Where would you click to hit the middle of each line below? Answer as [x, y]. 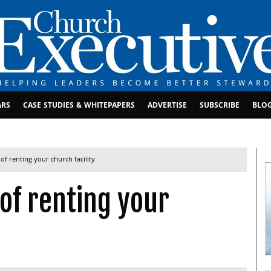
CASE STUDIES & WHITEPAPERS [79, 106]
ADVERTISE [168, 106]
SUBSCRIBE [220, 106]
